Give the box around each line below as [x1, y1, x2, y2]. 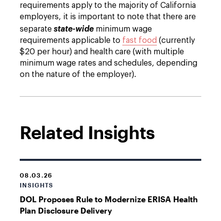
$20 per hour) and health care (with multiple [20, 48, 184, 56]
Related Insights [20, 122, 155, 143]
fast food [122, 37, 157, 44]
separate [20, 25, 54, 33]
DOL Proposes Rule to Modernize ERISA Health [20, 194, 198, 204]
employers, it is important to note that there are [20, 13, 196, 21]
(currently [157, 37, 195, 44]
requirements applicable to [20, 37, 122, 44]
